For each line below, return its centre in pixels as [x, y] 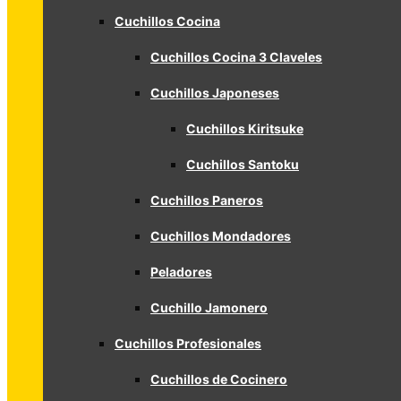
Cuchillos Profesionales [188, 343]
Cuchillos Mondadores [221, 236]
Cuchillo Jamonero [209, 307]
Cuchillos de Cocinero [219, 379]
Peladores [181, 272]
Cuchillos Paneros [207, 200]
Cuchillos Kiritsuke [245, 128]
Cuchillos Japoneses [215, 93]
